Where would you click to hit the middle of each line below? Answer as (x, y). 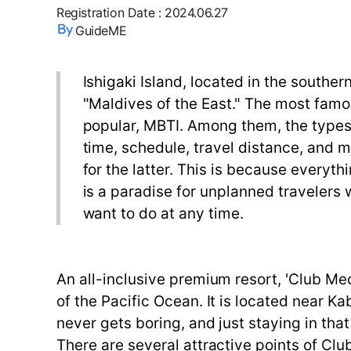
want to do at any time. (163, 213)
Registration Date (106, 13)
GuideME (101, 31)
